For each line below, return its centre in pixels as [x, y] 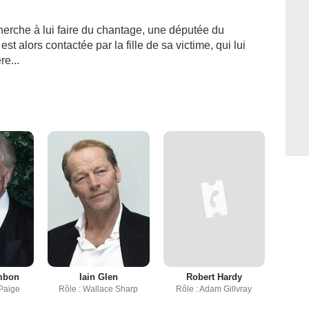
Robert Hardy [214, 277]
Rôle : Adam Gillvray [214, 289]
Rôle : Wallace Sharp [99, 289]
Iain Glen [98, 277]
